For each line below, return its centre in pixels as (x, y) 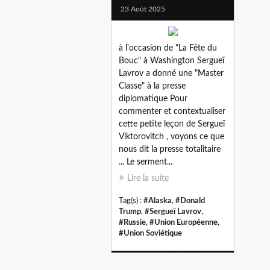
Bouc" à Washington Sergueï (171, 61)
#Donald (190, 200)
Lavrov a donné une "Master (171, 73)
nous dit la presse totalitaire (170, 149)
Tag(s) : (131, 200)
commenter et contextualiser (172, 111)
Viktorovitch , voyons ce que (171, 137)
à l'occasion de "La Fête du (168, 48)
